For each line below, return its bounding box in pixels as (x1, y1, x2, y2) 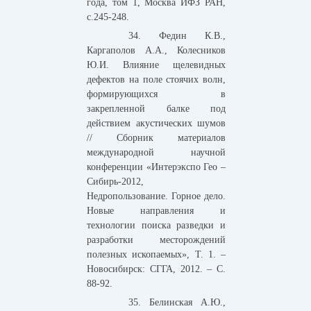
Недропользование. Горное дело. (87, 190, 226, 201)
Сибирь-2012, (87, 176, 144, 187)
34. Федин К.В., (128, 30, 226, 41)
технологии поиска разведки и (87, 219, 226, 230)
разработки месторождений (87, 234, 226, 245)
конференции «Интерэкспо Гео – (87, 161, 226, 172)
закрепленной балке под (87, 103, 226, 114)
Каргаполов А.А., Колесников (87, 44, 226, 56)
